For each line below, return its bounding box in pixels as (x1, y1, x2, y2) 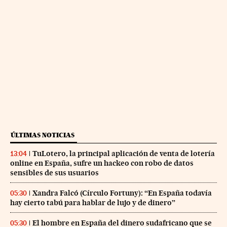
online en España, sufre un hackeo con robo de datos (10, 158, 194, 168)
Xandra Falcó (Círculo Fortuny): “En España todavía (32, 188, 212, 198)
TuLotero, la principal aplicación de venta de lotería (32, 148, 215, 158)
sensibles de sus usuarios (10, 168, 99, 177)
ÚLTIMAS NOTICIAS (11, 131, 74, 139)
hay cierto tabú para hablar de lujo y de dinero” (10, 198, 175, 207)
